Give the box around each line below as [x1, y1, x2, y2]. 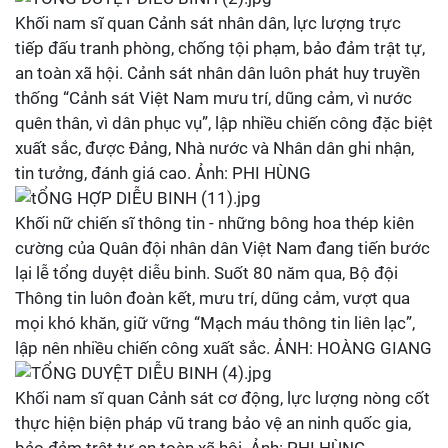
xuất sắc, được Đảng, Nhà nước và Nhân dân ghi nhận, [15, 138, 414, 158]
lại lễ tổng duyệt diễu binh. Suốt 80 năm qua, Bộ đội [15, 263, 398, 283]
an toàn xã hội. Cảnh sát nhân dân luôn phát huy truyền [15, 63, 420, 83]
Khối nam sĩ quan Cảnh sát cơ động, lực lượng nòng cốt [15, 388, 430, 408]
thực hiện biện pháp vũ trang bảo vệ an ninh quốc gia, [15, 413, 411, 433]
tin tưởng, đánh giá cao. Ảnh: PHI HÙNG [15, 163, 311, 183]
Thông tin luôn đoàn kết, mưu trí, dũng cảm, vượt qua [15, 288, 410, 308]
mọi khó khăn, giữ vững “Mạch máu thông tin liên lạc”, [15, 313, 415, 333]
